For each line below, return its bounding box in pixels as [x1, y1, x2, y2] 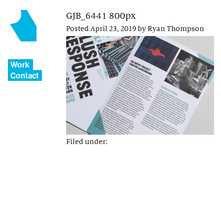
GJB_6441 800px [66, 11, 136, 21]
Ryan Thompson [147, 25, 204, 33]
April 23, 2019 [90, 25, 136, 33]
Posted [66, 25, 90, 33]
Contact [10, 71, 39, 80]
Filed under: [66, 138, 108, 146]
